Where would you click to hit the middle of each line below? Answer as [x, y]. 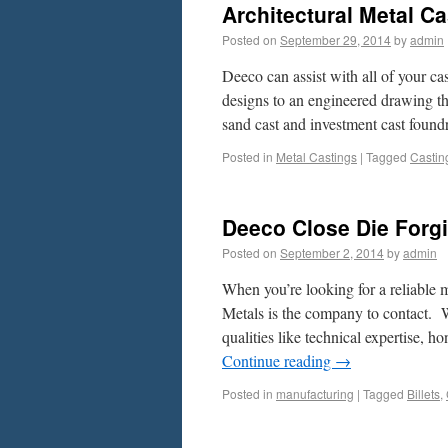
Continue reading [278, 360]
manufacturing [315, 393]
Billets [423, 393]
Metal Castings [316, 156]
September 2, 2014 [332, 252]
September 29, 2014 [335, 39]
